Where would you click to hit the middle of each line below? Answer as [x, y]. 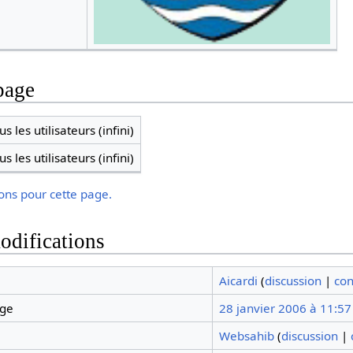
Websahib [246, 336]
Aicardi [238, 281]
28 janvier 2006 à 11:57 [285, 308]
